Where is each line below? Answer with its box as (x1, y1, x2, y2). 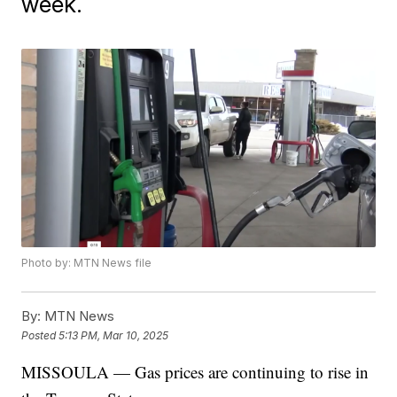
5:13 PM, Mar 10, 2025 (58, 328, 169, 342)
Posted (21, 328, 59, 342)
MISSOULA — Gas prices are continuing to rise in (21, 361, 370, 384)
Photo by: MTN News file (21, 256, 152, 270)
